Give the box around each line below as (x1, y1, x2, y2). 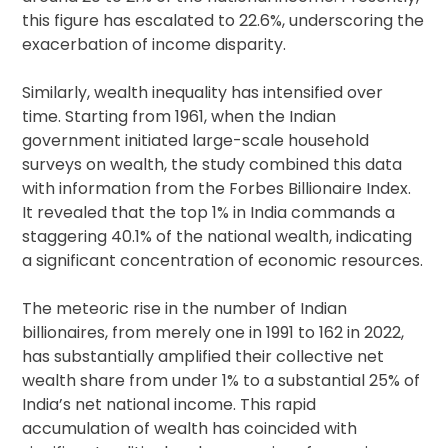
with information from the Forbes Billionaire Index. (22, 177, 412, 201)
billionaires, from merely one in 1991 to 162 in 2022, (22, 321, 405, 345)
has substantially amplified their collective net (22, 345, 385, 369)
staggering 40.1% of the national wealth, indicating (22, 225, 413, 249)
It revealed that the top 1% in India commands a (22, 201, 396, 225)
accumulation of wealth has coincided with (22, 417, 358, 441)
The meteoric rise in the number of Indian (22, 297, 348, 321)
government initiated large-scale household (22, 129, 370, 153)
